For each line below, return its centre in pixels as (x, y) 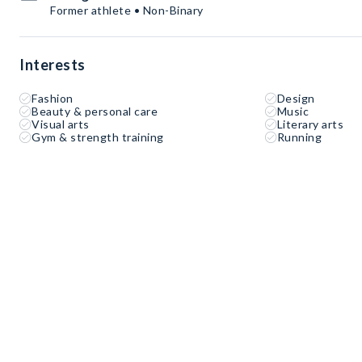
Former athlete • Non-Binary (127, 10)
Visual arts (61, 124)
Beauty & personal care (95, 111)
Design (296, 98)
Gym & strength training (98, 137)
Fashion (53, 98)
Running (299, 137)
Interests (53, 65)
